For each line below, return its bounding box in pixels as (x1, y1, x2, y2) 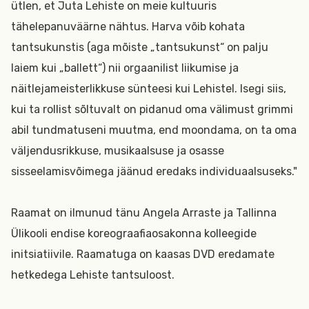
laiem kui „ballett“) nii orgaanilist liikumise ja (11, 61, 239, 74)
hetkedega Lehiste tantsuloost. (11, 268, 175, 281)
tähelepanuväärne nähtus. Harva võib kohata (11, 20, 245, 33)
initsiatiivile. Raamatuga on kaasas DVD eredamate (11, 248, 275, 261)
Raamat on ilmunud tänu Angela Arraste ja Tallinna (11, 206, 277, 219)
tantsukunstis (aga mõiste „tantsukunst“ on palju (11, 41, 268, 54)
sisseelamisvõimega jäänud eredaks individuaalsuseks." (11, 165, 297, 178)
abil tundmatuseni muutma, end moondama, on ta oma (11, 123, 297, 137)
